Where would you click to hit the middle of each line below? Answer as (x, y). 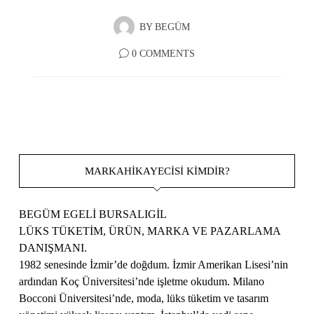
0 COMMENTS (163, 53)
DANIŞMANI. (53, 247)
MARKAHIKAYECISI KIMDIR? (157, 170)
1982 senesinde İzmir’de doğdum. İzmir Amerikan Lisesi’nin (154, 264)
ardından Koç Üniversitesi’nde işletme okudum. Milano (142, 281)
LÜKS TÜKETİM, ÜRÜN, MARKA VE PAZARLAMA (150, 231)
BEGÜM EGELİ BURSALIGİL (93, 214)
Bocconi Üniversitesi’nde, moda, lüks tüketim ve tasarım (144, 298)
